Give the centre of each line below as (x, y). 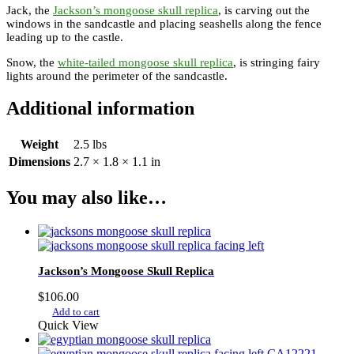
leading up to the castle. (65, 37)
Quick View (68, 326)
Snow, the (32, 62)
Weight (40, 145)
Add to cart (76, 312)
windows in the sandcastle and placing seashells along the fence (164, 23)
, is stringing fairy (277, 62)
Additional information (100, 109)
